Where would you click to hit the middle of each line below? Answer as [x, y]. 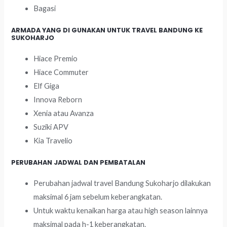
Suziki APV [51, 127]
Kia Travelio [53, 140]
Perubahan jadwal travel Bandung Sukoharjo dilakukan [122, 183]
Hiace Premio [56, 58]
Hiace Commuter [61, 72]
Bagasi [45, 8]
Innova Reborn [58, 99]
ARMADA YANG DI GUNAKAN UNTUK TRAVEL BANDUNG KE [107, 30]
